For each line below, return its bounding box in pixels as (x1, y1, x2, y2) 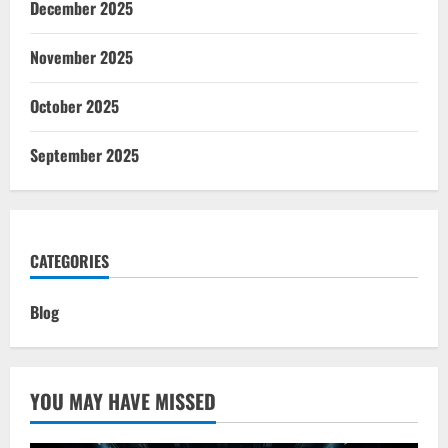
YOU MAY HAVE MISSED (30, 386, 216, 416)
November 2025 (30, 45, 133, 69)
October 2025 (30, 94, 119, 118)
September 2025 (30, 143, 139, 167)
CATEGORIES (30, 249, 109, 273)
